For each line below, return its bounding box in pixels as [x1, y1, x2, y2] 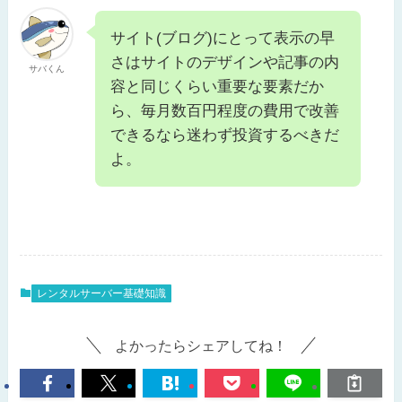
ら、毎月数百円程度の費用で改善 [110, 102, 340, 120]
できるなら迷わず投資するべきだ [110, 127, 340, 144]
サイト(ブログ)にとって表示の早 [110, 30, 336, 48]
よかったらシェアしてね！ [115, 337, 287, 354]
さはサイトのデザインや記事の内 [110, 54, 340, 72]
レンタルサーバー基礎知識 [37, 287, 167, 301]
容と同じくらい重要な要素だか [110, 78, 325, 96]
